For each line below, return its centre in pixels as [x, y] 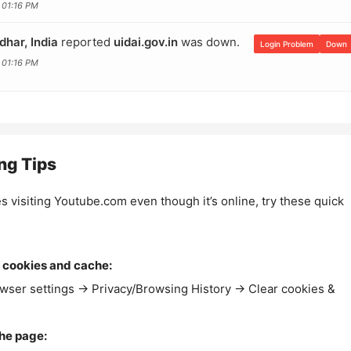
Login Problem [286, 43]
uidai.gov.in [145, 42]
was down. [208, 42]
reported [85, 42]
